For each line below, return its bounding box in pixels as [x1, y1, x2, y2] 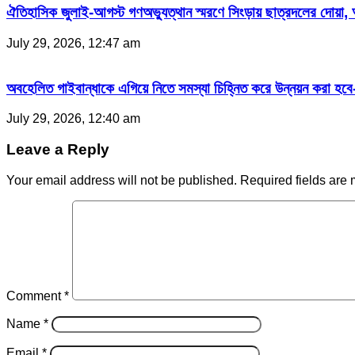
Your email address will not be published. [6, 173, 237, 187]
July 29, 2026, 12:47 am [6, 36, 140, 50]
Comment [6, 288, 64, 303]
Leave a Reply [6, 141, 109, 158]
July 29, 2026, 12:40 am [6, 112, 140, 126]
